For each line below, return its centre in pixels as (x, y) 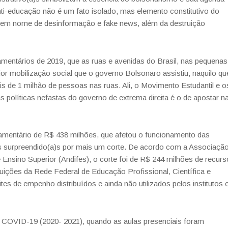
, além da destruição (171, 23)
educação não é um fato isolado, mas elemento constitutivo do (113, 11)
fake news (120, 23)
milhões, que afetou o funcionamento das (140, 135)
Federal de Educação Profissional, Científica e (132, 171)
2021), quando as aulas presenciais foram (134, 221)
